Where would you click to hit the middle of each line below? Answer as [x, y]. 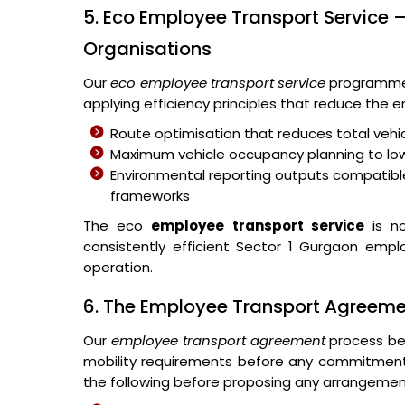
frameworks [150, 196]
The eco [118, 226]
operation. [118, 267]
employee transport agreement [218, 340]
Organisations [147, 49]
